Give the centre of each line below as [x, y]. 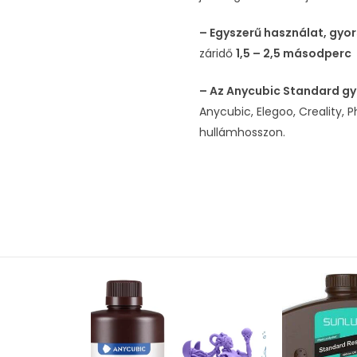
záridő [218, 54]
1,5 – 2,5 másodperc [294, 54]
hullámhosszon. [242, 133]
